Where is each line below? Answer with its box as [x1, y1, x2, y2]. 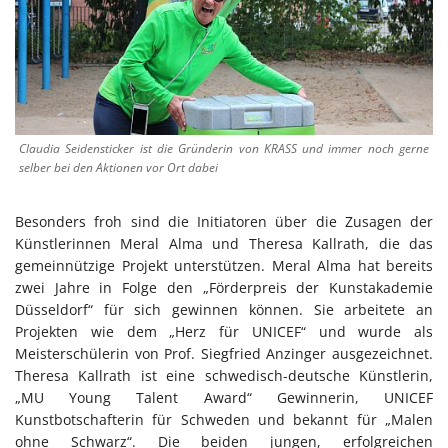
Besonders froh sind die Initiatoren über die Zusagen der [15, 211, 433, 231]
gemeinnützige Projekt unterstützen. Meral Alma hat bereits [15, 255, 433, 275]
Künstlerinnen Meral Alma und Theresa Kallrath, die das [15, 233, 433, 253]
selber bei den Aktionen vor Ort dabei [19, 158, 218, 176]
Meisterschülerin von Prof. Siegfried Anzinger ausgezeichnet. [15, 343, 433, 363]
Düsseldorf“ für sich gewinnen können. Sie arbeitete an [15, 299, 433, 319]
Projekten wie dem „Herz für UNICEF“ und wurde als [15, 321, 433, 341]
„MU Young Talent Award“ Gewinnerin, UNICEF [15, 387, 433, 407]
